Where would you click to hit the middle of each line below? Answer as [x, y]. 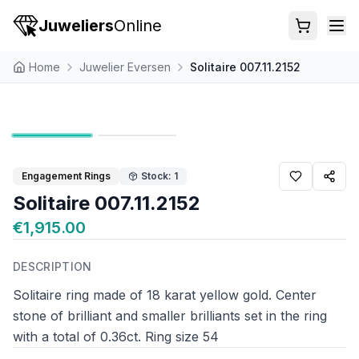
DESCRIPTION [52, 266]
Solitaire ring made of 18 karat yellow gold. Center [165, 295]
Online [138, 26]
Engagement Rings [66, 176]
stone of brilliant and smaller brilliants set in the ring [170, 316]
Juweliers [76, 26]
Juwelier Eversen [125, 67]
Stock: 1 [159, 176]
